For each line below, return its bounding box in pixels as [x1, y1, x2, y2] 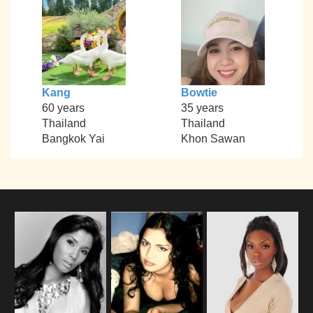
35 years [180, 102, 224, 115]
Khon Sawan [180, 133, 245, 145]
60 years [41, 102, 85, 115]
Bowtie [180, 87, 217, 99]
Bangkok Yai [41, 133, 105, 145]
